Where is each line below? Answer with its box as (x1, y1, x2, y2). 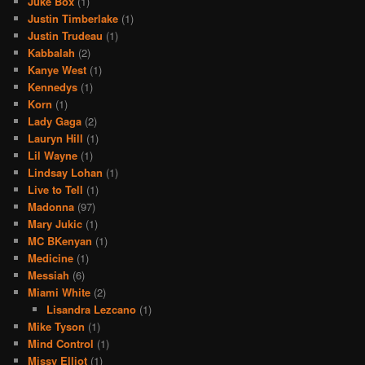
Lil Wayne (28, 147, 78, 163)
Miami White (28, 284, 91, 300)
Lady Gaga (28, 112, 82, 129)
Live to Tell (28, 181, 84, 197)
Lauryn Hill (28, 130, 84, 146)
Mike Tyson (28, 318, 86, 334)
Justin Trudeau (28, 27, 103, 43)
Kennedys (28, 78, 78, 95)
